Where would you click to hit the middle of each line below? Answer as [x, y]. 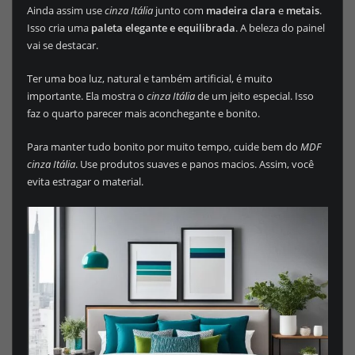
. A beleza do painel [280, 27]
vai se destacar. [62, 45]
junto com [179, 10]
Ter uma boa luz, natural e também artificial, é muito [149, 78]
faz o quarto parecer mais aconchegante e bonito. [143, 113]
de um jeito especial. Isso [254, 95]
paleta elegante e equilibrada [163, 27]
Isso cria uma [59, 27]
